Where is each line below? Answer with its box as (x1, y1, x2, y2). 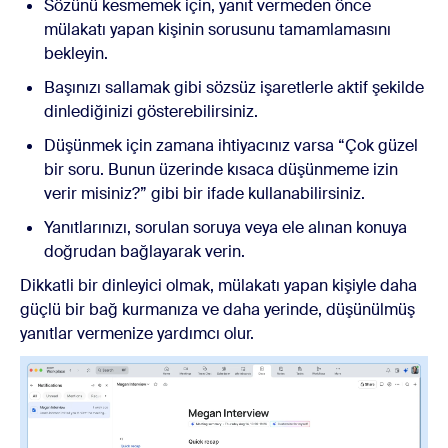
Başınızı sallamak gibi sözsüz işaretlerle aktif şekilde (44, 76, 424, 98)
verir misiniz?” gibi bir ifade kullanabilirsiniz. (44, 182, 365, 204)
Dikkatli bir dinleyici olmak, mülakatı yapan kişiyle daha (20, 274, 417, 296)
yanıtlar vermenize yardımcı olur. (20, 322, 254, 344)
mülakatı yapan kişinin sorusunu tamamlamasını (44, 18, 391, 40)
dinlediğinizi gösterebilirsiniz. (44, 100, 258, 122)
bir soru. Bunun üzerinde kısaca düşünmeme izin (44, 158, 398, 180)
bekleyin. (44, 42, 108, 64)
